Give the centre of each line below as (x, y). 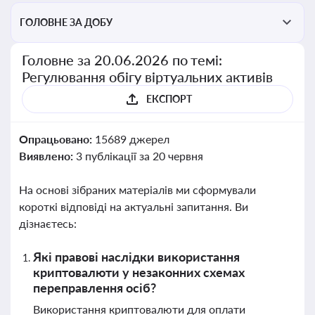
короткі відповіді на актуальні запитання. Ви (134, 206)
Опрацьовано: (57, 139)
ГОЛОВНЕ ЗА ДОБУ (66, 22)
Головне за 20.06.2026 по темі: (122, 60)
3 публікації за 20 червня (139, 156)
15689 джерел (132, 139)
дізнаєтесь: (48, 223)
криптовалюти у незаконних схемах (139, 272)
